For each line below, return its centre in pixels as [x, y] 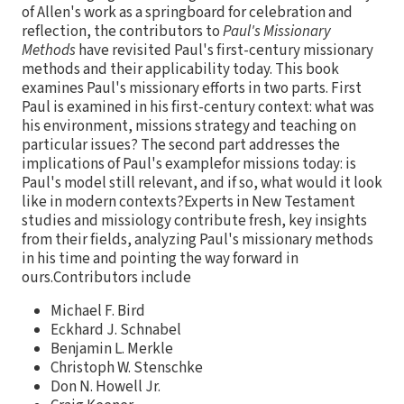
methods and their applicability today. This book [180, 69]
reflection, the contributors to [122, 31]
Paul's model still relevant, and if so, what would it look [202, 183]
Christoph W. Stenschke [127, 367]
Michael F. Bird [98, 311]
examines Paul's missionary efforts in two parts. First [192, 88]
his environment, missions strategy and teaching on [189, 126]
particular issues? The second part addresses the [181, 145]
